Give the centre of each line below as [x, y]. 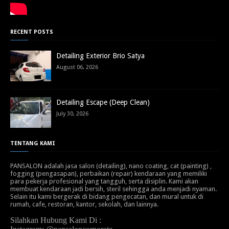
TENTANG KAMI [33, 144]
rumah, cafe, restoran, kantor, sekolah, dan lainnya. [84, 204]
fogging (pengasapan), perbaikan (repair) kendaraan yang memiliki [109, 174]
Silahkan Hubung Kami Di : [56, 220]
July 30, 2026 [72, 114]
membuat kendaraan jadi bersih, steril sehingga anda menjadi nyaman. [113, 189]
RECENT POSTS [32, 32]
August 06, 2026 [77, 67]
